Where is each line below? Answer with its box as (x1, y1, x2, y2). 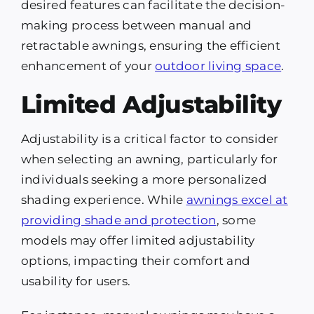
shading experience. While (20, 193, 186, 207)
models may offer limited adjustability (20, 233, 255, 248)
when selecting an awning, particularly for (20, 152, 278, 167)
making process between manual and (20, 18, 252, 33)
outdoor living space (155, 59, 282, 74)
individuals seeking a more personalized (20, 172, 267, 187)
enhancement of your (20, 59, 156, 74)
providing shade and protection (20, 213, 217, 228)
